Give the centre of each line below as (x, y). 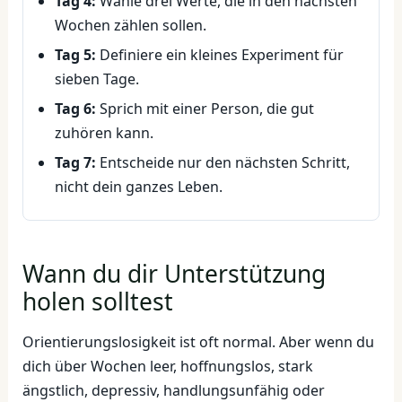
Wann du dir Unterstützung (174, 274)
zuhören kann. (104, 133)
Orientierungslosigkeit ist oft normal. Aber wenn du (198, 342)
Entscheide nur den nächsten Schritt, (223, 163)
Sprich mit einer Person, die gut (205, 109)
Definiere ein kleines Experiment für (219, 55)
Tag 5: (75, 55)
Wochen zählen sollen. (130, 26)
